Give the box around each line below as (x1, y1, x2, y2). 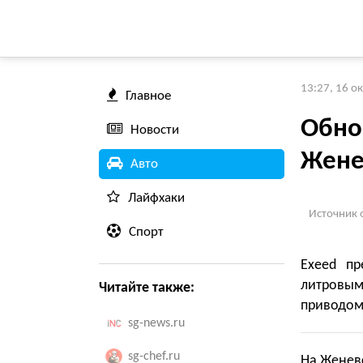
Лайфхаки (128, 191, 185, 205)
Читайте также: (99, 280, 194, 296)
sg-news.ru (128, 317, 185, 330)
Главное (126, 89, 171, 103)
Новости (130, 123, 179, 137)
